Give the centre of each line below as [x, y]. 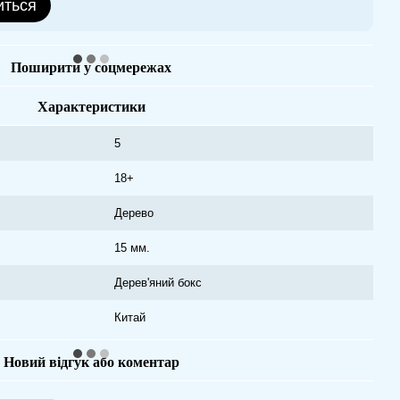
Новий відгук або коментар [91, 362]
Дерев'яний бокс [158, 283]
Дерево [134, 213]
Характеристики [91, 107]
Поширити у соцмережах [91, 67]
